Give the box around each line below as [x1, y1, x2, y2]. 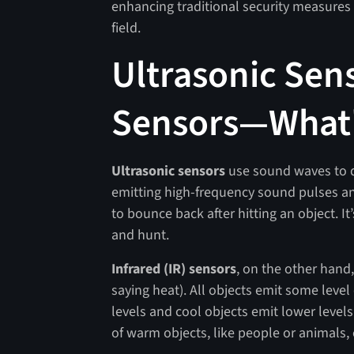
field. [111, 18, 141, 39]
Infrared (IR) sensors [111, 259, 237, 280]
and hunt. [111, 225, 170, 246]
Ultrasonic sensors [111, 161, 226, 182]
